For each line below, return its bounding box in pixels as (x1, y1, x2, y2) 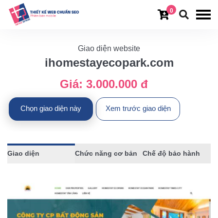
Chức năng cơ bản (75, 149, 138, 157)
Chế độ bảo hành (143, 149, 200, 157)
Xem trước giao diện (105, 104, 171, 112)
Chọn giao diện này (20, 104, 81, 112)
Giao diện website (78, 44, 140, 53)
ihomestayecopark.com (44, 56, 174, 69)
